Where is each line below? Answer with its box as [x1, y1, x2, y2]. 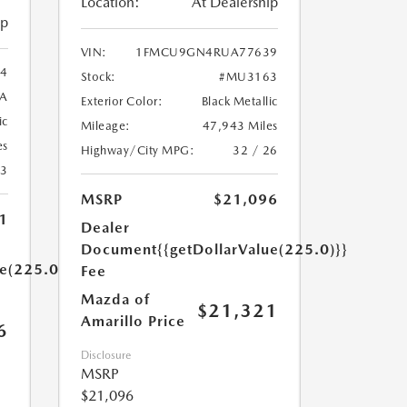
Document [80, 240, 157, 258]
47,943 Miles [202, 118, 278, 133]
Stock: [80, 69, 116, 84]
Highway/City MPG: [80, 143, 194, 157]
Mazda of [80, 290, 150, 308]
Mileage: [80, 118, 131, 133]
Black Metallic [201, 94, 278, 108]
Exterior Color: [80, 94, 163, 108]
